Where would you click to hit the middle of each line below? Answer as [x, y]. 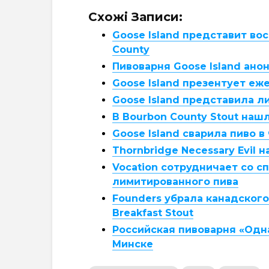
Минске [133, 244]
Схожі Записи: [135, 17]
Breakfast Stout [153, 213]
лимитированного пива [175, 182]
